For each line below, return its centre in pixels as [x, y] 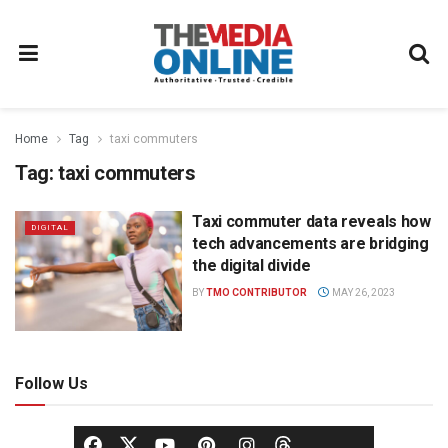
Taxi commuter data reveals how [311, 221]
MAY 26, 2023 [362, 292]
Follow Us [51, 383]
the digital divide [251, 265]
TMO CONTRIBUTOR [257, 292]
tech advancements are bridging [310, 243]
